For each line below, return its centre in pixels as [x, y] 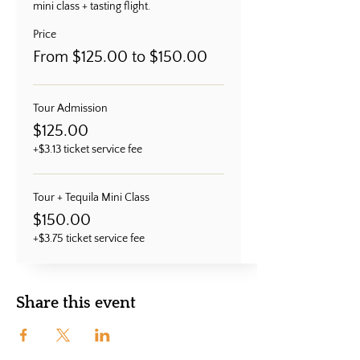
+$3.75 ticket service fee [89, 238]
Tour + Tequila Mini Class [91, 197]
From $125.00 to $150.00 [120, 57]
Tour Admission [70, 108]
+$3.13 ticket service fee [88, 149]
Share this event [76, 303]
